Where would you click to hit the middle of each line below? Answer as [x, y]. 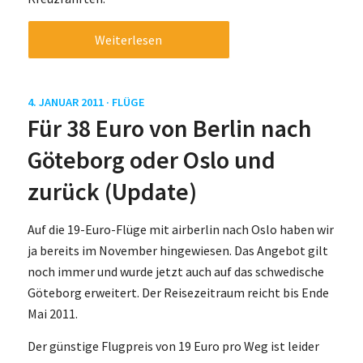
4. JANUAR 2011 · [69, 102]
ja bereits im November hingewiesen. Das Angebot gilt [177, 251]
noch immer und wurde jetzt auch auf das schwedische [175, 272]
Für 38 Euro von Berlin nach [169, 128]
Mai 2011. [52, 314]
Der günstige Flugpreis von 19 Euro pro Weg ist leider [173, 346]
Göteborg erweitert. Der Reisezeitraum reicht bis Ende [178, 293]
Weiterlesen [129, 39]
